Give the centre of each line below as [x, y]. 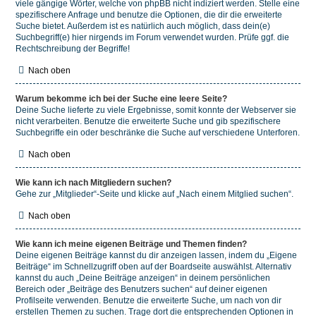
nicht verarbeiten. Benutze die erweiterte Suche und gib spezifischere [148, 121]
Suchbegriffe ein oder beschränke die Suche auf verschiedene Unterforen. [158, 133]
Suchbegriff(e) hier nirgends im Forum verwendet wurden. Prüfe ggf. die [152, 37]
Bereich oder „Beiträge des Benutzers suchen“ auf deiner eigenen [141, 289]
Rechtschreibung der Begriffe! [73, 49]
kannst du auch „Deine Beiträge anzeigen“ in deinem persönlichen [143, 278]
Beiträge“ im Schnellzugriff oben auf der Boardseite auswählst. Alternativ [153, 267]
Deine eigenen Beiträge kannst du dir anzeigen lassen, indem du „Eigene [156, 255]
